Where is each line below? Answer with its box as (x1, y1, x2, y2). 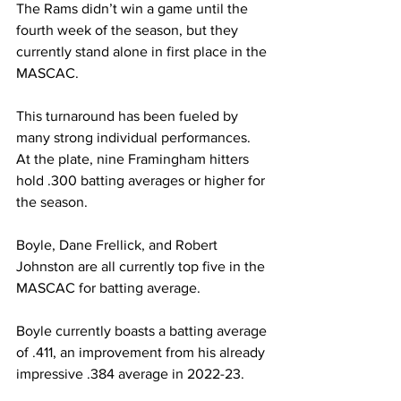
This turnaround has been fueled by (16, 108, 242, 124)
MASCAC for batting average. (16, 280, 200, 296)
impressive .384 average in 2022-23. (16, 366, 244, 382)
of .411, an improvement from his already (16, 345, 269, 361)
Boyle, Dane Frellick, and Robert (16, 237, 221, 253)
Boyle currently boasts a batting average (16, 323, 270, 339)
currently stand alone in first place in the (16, 44, 270, 60)
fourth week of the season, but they (16, 22, 242, 38)
